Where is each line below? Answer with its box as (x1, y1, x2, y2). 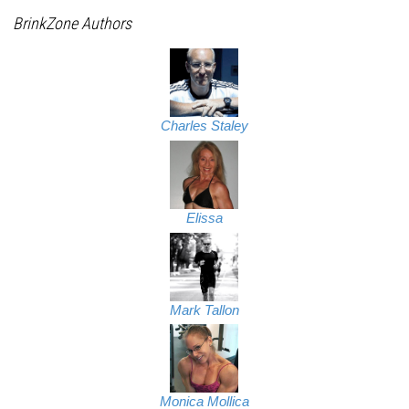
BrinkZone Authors (13, 13, 131, 33)
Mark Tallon (169, 302, 239, 318)
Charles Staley (160, 118, 248, 133)
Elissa (185, 210, 223, 225)
